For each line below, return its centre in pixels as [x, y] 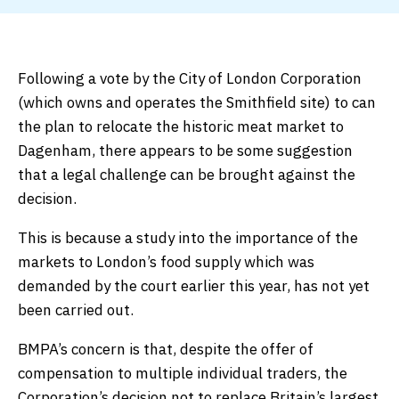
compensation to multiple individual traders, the [183, 374]
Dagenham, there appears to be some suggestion [185, 151]
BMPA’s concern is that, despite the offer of [166, 350]
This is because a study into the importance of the [188, 238]
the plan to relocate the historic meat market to [181, 127]
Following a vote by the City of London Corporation [190, 79]
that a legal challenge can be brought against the [187, 175]
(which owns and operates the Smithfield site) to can [197, 103]
